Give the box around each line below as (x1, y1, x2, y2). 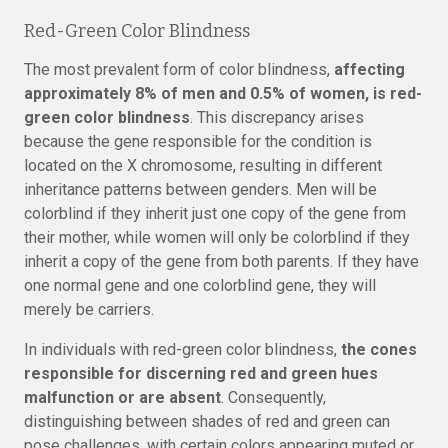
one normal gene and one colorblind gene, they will (24, 276, 376, 295)
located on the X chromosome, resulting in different (24, 156, 382, 175)
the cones (341, 340, 417, 359)
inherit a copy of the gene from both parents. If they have (24, 252, 419, 271)
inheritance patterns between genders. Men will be (24, 180, 377, 199)
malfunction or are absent (24, 388, 221, 407)
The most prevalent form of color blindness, (24, 60, 334, 79)
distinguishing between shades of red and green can (24, 412, 390, 431)
